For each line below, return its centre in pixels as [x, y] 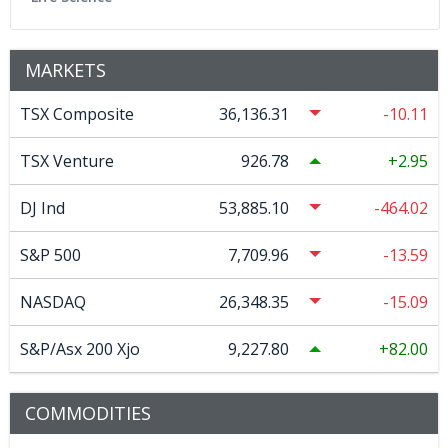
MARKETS [65, 70]
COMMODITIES [88, 413]
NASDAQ [52, 302]
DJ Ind [42, 208]
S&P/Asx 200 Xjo [79, 349]
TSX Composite [76, 114]
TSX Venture [66, 161]
